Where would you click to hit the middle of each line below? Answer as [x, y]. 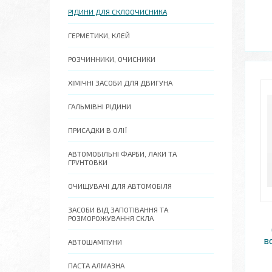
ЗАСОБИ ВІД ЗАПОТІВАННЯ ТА [118, 209]
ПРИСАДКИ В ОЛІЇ [97, 130]
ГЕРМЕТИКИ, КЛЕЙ [99, 35]
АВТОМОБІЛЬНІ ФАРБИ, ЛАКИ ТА [122, 154]
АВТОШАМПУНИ [95, 242]
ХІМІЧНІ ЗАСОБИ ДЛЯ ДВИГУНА [120, 83]
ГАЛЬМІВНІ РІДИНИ [100, 106]
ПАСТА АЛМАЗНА [96, 265]
